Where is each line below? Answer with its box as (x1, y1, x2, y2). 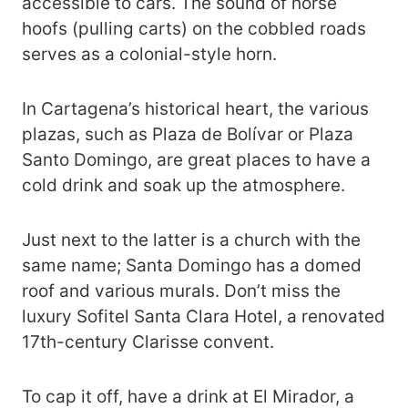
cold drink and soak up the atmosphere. (22, 174, 345, 196)
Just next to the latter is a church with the (22, 229, 361, 250)
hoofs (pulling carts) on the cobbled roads (22, 17, 366, 39)
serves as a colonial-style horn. (22, 43, 277, 65)
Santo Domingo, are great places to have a (22, 148, 371, 170)
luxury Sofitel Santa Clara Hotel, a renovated (22, 305, 385, 327)
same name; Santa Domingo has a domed (22, 254, 362, 276)
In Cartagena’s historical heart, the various (22, 97, 369, 119)
